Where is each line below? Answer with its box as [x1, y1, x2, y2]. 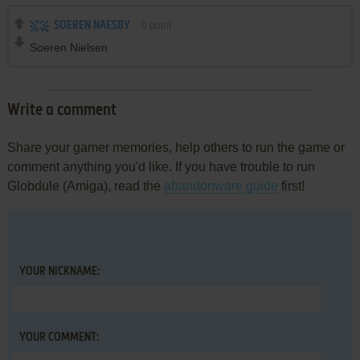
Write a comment [6, 103, 117, 120]
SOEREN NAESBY [53, 20, 130, 32]
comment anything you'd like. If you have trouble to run [6, 160, 315, 174]
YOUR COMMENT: [18, 332, 99, 344]
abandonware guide [163, 179, 278, 194]
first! [277, 179, 305, 194]
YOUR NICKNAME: [18, 266, 100, 278]
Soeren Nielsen [29, 41, 108, 55]
